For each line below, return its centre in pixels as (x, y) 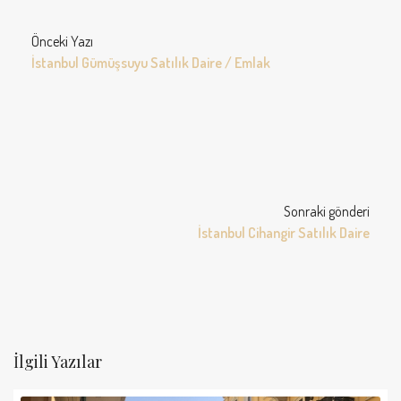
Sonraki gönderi (327, 211)
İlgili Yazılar (58, 361)
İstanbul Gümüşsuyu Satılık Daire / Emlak (151, 62)
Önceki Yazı (62, 41)
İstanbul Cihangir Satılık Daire (284, 232)
